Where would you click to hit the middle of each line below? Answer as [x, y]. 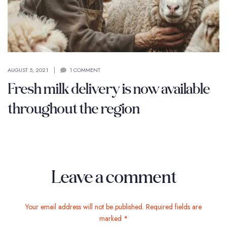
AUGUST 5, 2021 [28, 70]
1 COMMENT [85, 70]
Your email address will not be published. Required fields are [113, 206]
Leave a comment [113, 176]
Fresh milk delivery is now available [109, 88]
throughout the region [73, 108]
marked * [113, 218]
